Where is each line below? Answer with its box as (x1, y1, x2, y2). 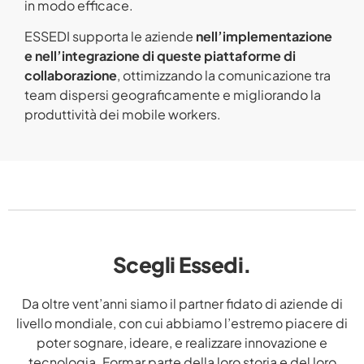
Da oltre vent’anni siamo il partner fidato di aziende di (21, 294, 343, 312)
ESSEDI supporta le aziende (24, 28, 196, 45)
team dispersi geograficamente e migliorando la (24, 86, 321, 104)
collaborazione (24, 67, 117, 84)
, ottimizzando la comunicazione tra (117, 67, 331, 84)
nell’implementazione (196, 28, 332, 45)
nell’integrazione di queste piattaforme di (35, 47, 296, 65)
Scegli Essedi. (112, 250, 252, 278)
